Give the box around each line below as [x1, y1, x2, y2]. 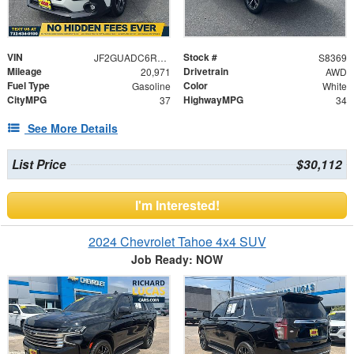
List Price [11, 155, 66, 173]
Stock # [183, 49, 217, 64]
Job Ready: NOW [131, 250, 223, 267]
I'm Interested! [134, 195, 220, 214]
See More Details [28, 119, 118, 136]
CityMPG [7, 92, 47, 107]
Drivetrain [183, 63, 228, 78]
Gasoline [131, 78, 171, 92]
